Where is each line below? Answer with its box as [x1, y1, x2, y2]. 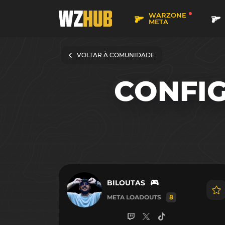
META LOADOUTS [107, 193, 161, 201]
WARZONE [148, 11, 186, 19]
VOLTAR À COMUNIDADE [77, 51, 155, 59]
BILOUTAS [107, 178, 145, 187]
